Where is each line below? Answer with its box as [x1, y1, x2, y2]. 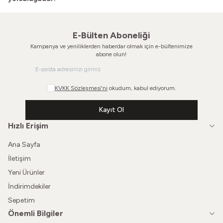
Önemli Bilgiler [8, 209, 63, 219]
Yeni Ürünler [8, 168, 45, 177]
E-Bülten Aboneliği [72, 30, 150, 41]
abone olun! [96, 51, 127, 58]
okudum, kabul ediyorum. [107, 85, 176, 92]
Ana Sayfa [8, 140, 40, 149]
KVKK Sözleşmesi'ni [54, 85, 108, 92]
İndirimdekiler [8, 182, 51, 191]
